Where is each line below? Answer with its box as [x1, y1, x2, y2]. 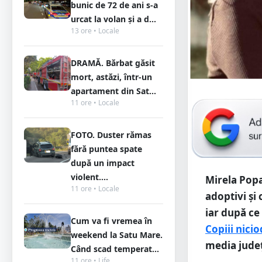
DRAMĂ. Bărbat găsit [71, 57, 155, 68]
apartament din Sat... [71, 85, 156, 96]
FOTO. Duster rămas [71, 129, 151, 140]
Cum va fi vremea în [71, 215, 152, 226]
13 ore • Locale [71, 26, 119, 36]
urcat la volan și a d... [71, 13, 156, 25]
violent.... [71, 171, 108, 182]
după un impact [71, 157, 135, 168]
